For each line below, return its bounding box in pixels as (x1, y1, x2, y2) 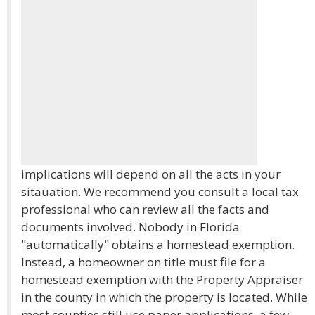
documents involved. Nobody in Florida (21, 219, 240, 235)
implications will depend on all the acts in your (21, 166, 281, 182)
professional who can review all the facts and (21, 201, 269, 217)
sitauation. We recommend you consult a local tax (21, 184, 299, 200)
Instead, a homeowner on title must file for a (21, 254, 266, 270)
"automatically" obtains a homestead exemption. (21, 236, 295, 252)
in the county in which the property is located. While (21, 289, 307, 305)
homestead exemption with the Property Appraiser (21, 271, 303, 288)
